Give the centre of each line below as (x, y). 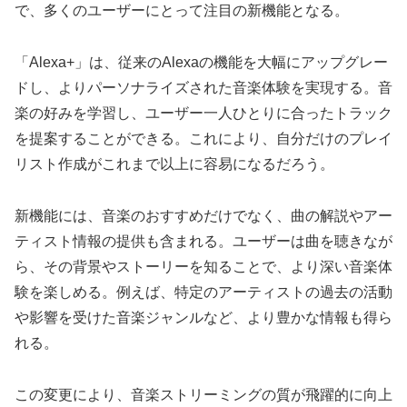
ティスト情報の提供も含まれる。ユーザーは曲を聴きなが (203, 241)
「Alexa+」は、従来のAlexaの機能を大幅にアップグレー (201, 63)
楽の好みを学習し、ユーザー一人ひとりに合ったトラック (203, 114)
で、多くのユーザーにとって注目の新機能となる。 (182, 11)
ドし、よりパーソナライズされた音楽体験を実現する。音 (203, 88)
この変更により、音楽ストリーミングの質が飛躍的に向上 (203, 394)
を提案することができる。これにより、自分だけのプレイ (203, 139)
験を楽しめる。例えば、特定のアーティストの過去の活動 (203, 292)
